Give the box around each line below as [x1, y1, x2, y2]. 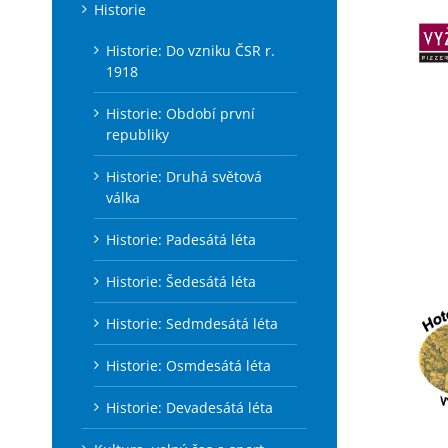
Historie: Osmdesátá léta [106, 356, 271, 375]
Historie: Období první [106, 104, 255, 123]
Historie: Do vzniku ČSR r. [106, 41, 275, 60]
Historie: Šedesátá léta [106, 272, 256, 291]
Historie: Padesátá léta [106, 230, 256, 249]
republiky [106, 125, 169, 144]
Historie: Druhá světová [106, 167, 262, 186]
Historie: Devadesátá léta [106, 398, 273, 417]
